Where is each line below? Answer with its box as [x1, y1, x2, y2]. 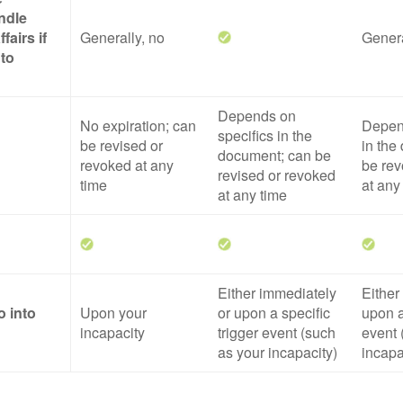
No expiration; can [80, 115, 196, 136]
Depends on [218, 105, 296, 126]
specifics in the [218, 125, 312, 146]
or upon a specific [218, 302, 330, 323]
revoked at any [80, 155, 174, 175]
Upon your [80, 302, 147, 323]
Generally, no [80, 27, 165, 48]
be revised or [80, 135, 163, 156]
